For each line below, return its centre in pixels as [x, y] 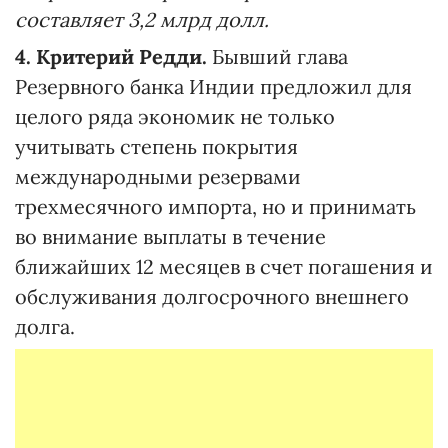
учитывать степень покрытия [156, 146]
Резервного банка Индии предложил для [213, 86]
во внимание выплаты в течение [170, 236]
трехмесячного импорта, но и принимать [215, 206]
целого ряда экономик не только [175, 116]
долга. [45, 326]
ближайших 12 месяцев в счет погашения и [224, 266]
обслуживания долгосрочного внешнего [212, 296]
